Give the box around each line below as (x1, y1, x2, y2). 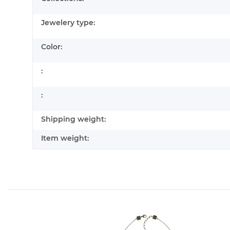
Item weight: (41, 133, 89, 143)
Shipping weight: (41, 114, 106, 124)
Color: (41, 42, 62, 52)
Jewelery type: (41, 18, 95, 28)
